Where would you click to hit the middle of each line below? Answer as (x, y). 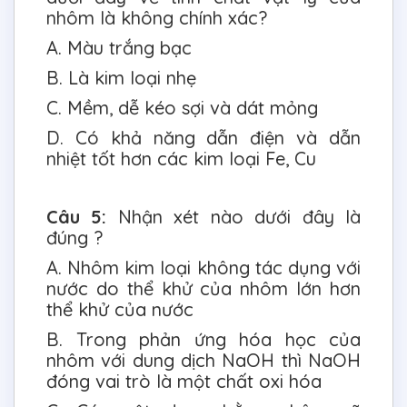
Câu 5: (82, 217)
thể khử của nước (123, 310)
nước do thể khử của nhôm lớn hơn (203, 289)
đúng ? (74, 238)
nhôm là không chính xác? (157, 18)
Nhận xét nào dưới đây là (239, 217)
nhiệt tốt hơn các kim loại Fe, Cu (181, 159)
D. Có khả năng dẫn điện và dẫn (203, 138)
